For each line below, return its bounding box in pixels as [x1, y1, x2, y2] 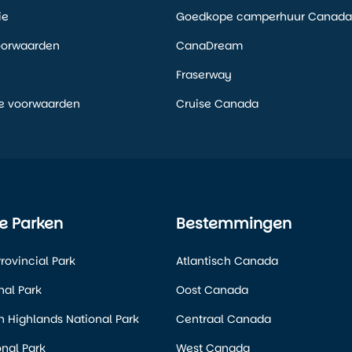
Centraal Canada [176, 311, 271, 328]
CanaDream [176, 38, 243, 54]
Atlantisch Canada [176, 253, 278, 269]
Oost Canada [176, 282, 248, 299]
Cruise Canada [176, 96, 258, 112]
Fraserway [176, 67, 232, 83]
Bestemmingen [176, 213, 291, 235]
